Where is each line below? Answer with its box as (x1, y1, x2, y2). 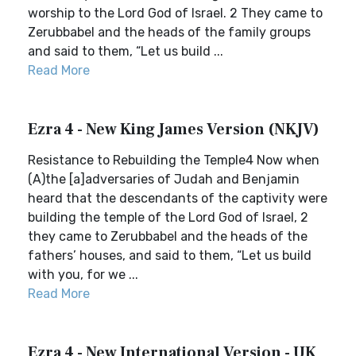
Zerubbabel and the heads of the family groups (28, 25, 311, 40)
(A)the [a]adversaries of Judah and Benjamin (28, 172, 300, 187)
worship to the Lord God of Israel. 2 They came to (28, 6, 323, 21)
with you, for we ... (28, 267, 138, 282)
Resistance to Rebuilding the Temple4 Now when (28, 153, 319, 168)
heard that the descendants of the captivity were (28, 191, 327, 206)
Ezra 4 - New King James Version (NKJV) (28, 119, 319, 140)
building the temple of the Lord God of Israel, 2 (28, 210, 308, 225)
